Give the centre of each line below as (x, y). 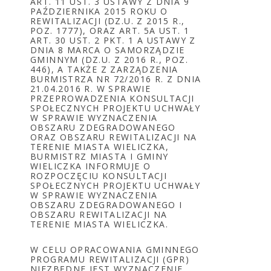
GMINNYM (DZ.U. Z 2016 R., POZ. (109, 60)
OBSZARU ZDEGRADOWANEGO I (106, 205)
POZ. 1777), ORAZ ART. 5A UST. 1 (110, 31)
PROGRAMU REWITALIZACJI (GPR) (110, 259)
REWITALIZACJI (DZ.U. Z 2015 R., (108, 21)
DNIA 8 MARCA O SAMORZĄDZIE (108, 50)
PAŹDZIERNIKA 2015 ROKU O (99, 11)
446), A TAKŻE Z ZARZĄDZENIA (104, 69)
